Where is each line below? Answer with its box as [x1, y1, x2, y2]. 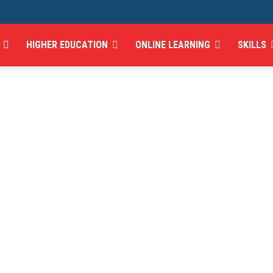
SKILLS [238, 39, 267, 51]
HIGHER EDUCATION [26, 39, 108, 51]
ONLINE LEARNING [135, 39, 211, 51]
